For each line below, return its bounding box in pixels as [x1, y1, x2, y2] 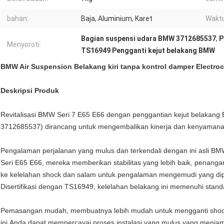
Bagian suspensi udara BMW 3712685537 [81, 34, 216, 43]
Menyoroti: [7, 40, 41, 49]
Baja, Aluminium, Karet [81, 14, 152, 23]
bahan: [7, 14, 28, 23]
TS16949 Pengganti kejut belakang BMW [81, 46, 215, 55]
